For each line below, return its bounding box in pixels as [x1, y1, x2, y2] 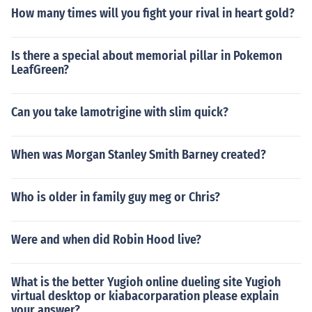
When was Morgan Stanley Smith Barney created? [11, 147, 266, 162]
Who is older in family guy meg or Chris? [11, 189, 220, 205]
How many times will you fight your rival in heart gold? [11, 6, 295, 21]
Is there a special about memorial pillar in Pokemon [11, 48, 282, 63]
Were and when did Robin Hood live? [11, 232, 201, 247]
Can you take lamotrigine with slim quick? [11, 104, 228, 120]
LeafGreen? [11, 62, 69, 77]
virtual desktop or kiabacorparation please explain [11, 288, 279, 304]
